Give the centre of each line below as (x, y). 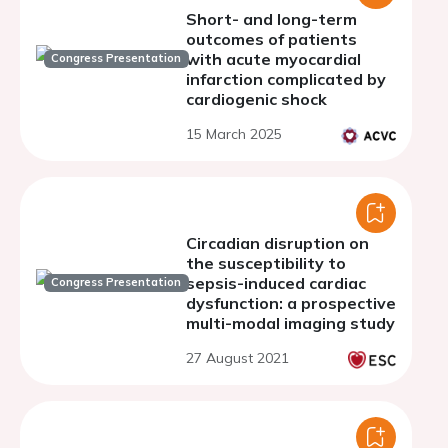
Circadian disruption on (277, 243)
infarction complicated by (286, 79)
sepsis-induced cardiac (276, 283)
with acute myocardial (273, 59)
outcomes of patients (271, 39)
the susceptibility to (266, 263)
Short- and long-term (271, 19)
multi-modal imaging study (290, 323)
